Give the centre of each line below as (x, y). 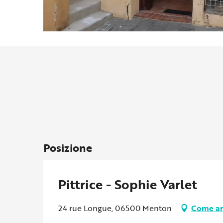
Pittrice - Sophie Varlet (128, 184)
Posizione (68, 148)
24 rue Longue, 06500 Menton (115, 208)
